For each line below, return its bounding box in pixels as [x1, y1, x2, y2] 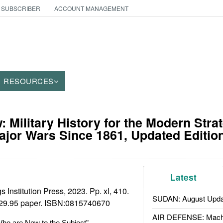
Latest [170, 171, 197, 183]
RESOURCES [3, 76, 54, 86]
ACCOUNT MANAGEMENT [54, 4, 128, 12]
